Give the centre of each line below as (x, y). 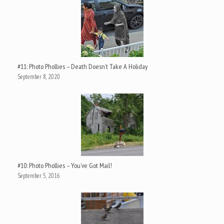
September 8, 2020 (39, 76)
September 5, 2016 (39, 175)
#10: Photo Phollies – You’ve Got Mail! (65, 165)
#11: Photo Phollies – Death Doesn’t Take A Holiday (82, 66)
